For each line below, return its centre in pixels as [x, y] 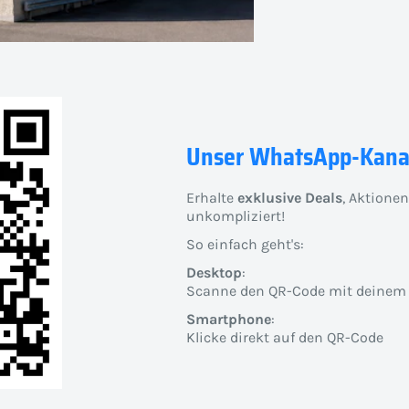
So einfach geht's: [246, 244]
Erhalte [212, 197]
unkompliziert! [236, 215]
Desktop [215, 273]
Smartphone [229, 320]
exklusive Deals [290, 197]
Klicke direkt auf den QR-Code [285, 338]
